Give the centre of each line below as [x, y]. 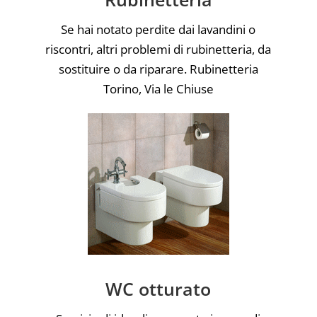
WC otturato [158, 288]
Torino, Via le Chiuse [158, 88]
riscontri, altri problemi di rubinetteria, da [158, 49]
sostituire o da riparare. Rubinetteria [158, 69]
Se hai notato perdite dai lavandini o [158, 29]
